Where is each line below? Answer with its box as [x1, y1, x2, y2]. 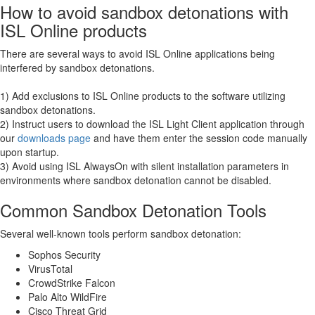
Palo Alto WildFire [28, 289, 107, 304]
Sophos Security [28, 247, 101, 262]
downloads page [18, 130, 91, 145]
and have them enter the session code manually [91, 130, 307, 145]
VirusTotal [28, 261, 72, 276]
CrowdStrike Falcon [28, 275, 115, 290]
